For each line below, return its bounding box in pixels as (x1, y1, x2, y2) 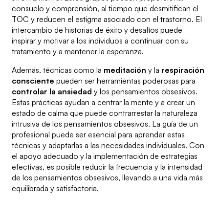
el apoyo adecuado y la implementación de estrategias (12, 151, 197, 161)
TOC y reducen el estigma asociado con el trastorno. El (12, 14, 202, 24)
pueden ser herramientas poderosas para (54, 76, 196, 86)
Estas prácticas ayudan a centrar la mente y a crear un (12, 97, 195, 108)
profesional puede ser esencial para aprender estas (12, 130, 185, 140)
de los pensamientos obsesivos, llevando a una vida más (12, 173, 203, 183)
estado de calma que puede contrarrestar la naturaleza (12, 108, 197, 118)
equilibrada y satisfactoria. (12, 183, 99, 194)
